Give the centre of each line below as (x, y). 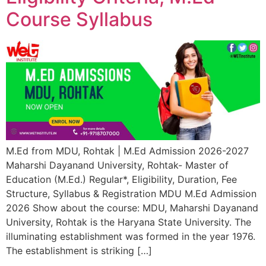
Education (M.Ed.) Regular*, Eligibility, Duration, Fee (121, 179)
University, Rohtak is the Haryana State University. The (129, 222)
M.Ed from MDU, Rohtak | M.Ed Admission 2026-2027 (127, 151)
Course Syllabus (79, 20)
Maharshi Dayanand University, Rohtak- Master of (117, 165)
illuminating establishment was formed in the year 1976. (131, 236)
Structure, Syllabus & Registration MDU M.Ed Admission (131, 193)
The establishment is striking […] (79, 250)
